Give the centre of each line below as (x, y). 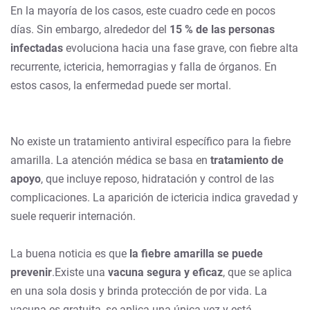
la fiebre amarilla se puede (196, 253)
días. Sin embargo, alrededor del (90, 29)
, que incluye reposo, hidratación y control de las (157, 179)
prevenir (31, 272)
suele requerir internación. (73, 216)
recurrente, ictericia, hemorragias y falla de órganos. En (144, 66)
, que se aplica (257, 272)
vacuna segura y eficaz (165, 272)
